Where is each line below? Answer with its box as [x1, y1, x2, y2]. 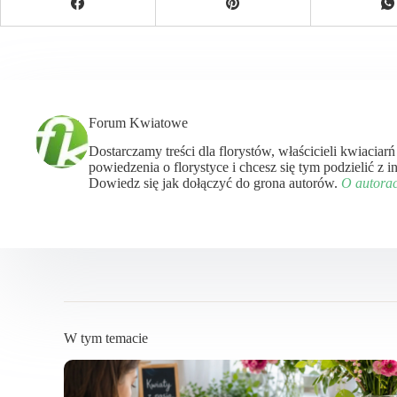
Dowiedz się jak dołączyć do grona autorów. [89, 175, 341, 191]
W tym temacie [64, 331, 148, 346]
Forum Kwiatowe [89, 114, 188, 130]
